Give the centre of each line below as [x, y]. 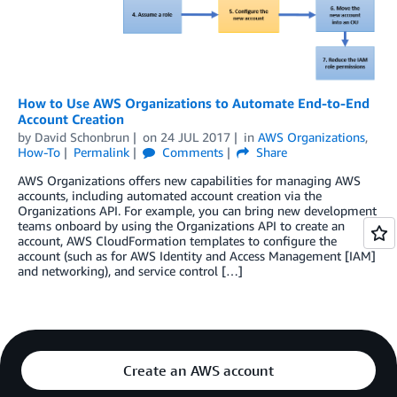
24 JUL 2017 [195, 137]
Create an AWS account [198, 371]
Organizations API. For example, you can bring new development [197, 211]
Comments [191, 152]
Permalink [101, 152]
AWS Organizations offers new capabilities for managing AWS [189, 181]
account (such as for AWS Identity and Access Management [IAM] [197, 256]
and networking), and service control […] [130, 271]
